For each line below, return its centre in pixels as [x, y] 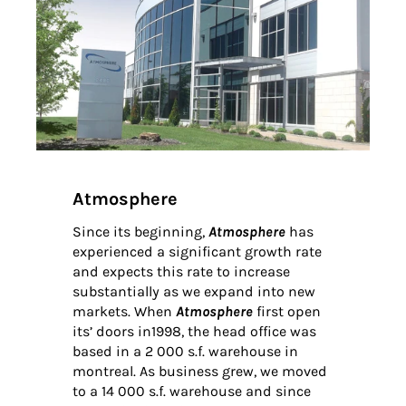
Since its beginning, [140, 232]
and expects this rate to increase [181, 272]
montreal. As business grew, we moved [200, 372]
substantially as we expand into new [194, 292]
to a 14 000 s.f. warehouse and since [192, 391]
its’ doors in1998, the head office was [194, 332]
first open [287, 312]
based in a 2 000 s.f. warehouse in [185, 352]
